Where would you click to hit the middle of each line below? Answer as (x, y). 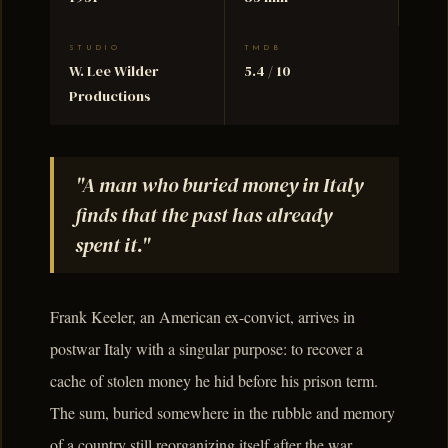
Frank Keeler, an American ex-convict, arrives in (202, 317)
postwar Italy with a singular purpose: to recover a (206, 349)
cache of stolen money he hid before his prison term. (214, 381)
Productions (110, 96)
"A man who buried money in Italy (218, 184)
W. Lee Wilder (114, 71)
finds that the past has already (203, 214)
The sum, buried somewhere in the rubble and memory (222, 413)
